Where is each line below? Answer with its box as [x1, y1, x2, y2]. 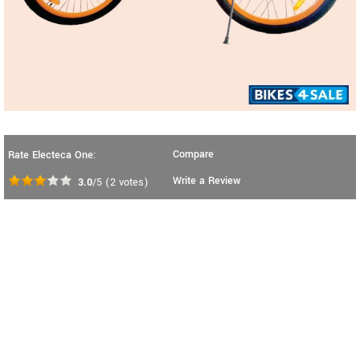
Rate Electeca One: [8, 148, 96, 163]
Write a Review [173, 174, 240, 189]
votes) [116, 175, 149, 190]
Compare [173, 147, 214, 162]
